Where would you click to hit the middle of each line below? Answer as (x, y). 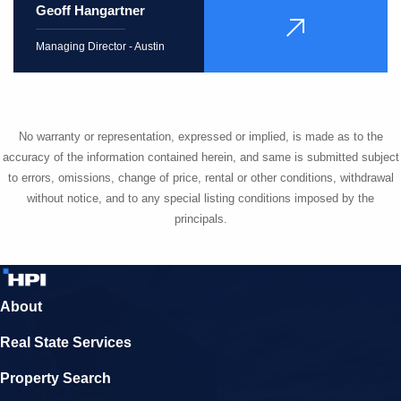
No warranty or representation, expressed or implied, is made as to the (200, 137)
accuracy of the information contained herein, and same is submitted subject (200, 158)
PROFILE (321, 45)
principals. (200, 219)
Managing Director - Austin (100, 47)
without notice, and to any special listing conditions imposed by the (200, 199)
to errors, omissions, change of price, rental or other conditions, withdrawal (200, 178)
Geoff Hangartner (90, 11)
